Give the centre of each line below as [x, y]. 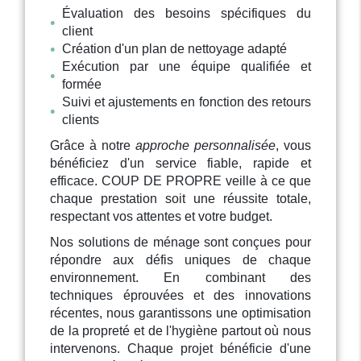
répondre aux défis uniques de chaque [180, 260]
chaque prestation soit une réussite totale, [180, 199]
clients [81, 120]
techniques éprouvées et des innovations [180, 296]
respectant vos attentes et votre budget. [162, 217]
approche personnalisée [205, 146]
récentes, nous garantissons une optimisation [180, 313]
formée [82, 85]
